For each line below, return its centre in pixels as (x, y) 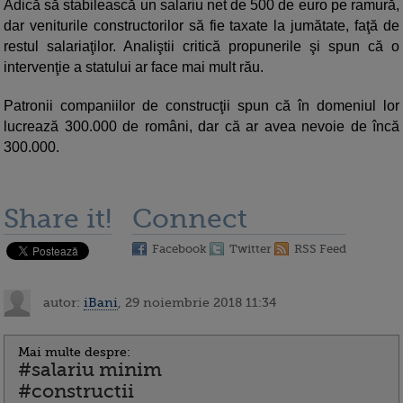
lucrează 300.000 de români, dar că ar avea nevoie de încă (201, 127)
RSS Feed (320, 249)
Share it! (58, 219)
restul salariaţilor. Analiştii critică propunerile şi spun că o (201, 47)
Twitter (251, 249)
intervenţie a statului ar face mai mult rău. (134, 67)
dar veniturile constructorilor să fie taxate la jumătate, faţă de (201, 26)
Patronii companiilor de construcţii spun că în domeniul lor (201, 106)
